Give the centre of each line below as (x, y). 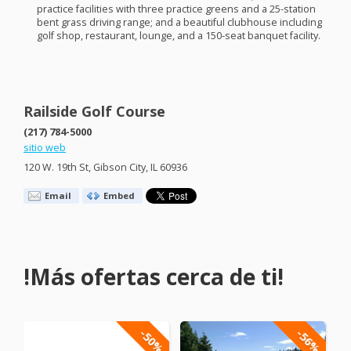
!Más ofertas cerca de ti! (154, 277)
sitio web (45, 147)
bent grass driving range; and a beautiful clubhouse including (179, 23)
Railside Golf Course (94, 111)
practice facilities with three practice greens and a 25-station (176, 9)
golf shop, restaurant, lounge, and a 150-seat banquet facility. (178, 36)
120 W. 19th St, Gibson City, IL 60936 (105, 168)
